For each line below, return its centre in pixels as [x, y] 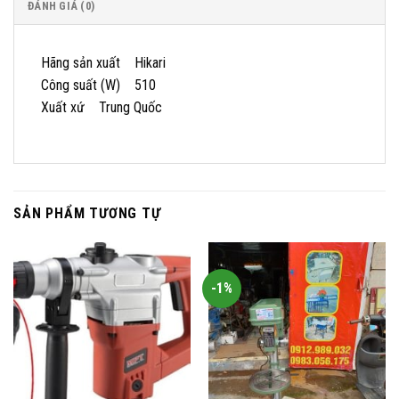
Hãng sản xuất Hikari [103, 62]
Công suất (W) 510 [98, 85]
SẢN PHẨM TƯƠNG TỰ [87, 214]
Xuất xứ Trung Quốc [102, 107]
